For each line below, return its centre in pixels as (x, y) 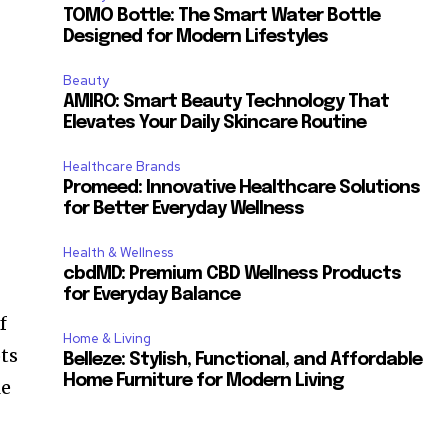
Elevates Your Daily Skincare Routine (215, 122)
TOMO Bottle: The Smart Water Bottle (222, 15)
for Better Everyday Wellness (184, 208)
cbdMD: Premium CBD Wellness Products (232, 273)
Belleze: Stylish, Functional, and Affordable (243, 359)
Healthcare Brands (122, 166)
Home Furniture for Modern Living (204, 380)
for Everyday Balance (152, 294)
